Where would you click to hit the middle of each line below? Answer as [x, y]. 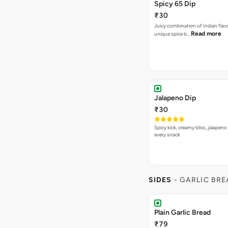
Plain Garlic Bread [182, 212]
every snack [167, 135]
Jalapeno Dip [175, 98]
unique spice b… [173, 34]
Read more [206, 34]
